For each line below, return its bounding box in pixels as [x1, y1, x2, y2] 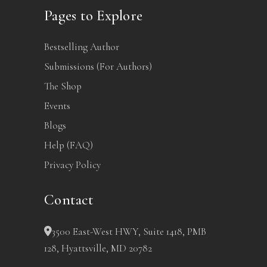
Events [44, 100, 70, 113]
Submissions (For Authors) [44, 60, 152, 73]
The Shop [44, 80, 82, 93]
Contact [44, 191, 94, 209]
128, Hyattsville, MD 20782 [44, 242, 152, 255]
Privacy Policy [44, 159, 101, 172]
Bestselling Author [44, 41, 119, 54]
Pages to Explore [44, 7, 142, 25]
